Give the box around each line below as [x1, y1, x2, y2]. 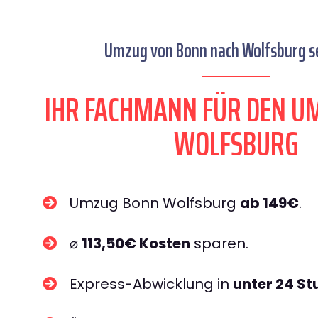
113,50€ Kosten [82, 234, 190, 253]
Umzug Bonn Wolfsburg [70, 193, 240, 213]
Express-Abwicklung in [70, 274, 233, 294]
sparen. [190, 234, 248, 253]
